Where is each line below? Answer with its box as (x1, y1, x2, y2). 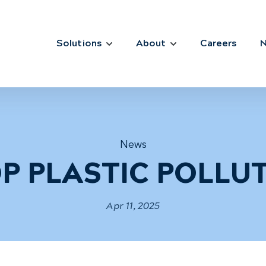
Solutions (56, 35, 102, 50)
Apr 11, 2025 (106, 198, 160, 213)
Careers (200, 35, 236, 50)
